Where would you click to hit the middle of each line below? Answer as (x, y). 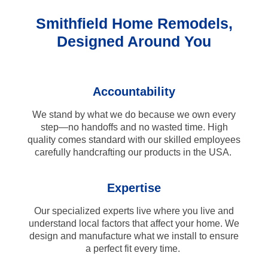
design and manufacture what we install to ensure (134, 236)
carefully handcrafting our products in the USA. (134, 152)
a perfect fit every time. (134, 248)
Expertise (134, 188)
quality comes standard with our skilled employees (134, 139)
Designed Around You (134, 41)
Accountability (134, 91)
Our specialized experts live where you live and (134, 211)
